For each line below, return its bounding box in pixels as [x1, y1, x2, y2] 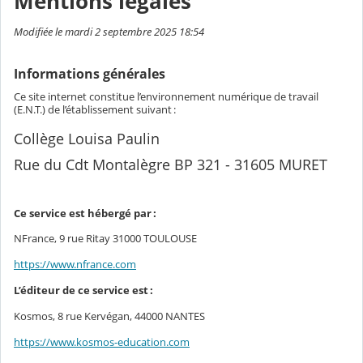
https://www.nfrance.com [14, 257, 136, 272]
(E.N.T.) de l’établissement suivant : [14, 101, 178, 117]
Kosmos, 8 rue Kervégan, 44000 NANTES [14, 309, 207, 324]
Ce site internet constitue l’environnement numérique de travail [14, 88, 318, 104]
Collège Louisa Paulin [14, 129, 160, 149]
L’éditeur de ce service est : [14, 283, 156, 298]
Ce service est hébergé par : [14, 205, 159, 220]
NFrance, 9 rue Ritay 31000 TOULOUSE [14, 231, 199, 246]
